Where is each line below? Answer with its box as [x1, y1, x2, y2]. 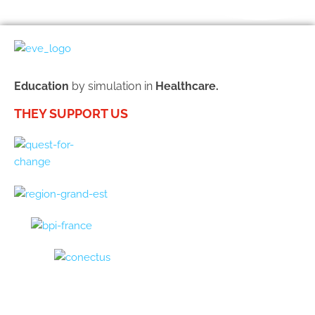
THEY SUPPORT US [14, 106, 128, 122]
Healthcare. [155, 79, 219, 93]
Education [14, 79, 69, 93]
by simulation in [69, 79, 155, 93]
